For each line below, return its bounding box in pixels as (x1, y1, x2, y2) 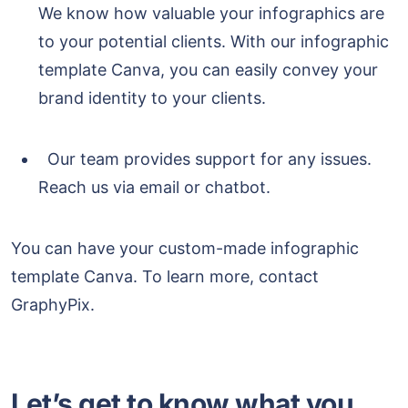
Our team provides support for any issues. (38, 149, 372, 169)
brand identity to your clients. (38, 88, 266, 108)
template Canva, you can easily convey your (38, 60, 378, 80)
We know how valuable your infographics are (38, 4, 384, 24)
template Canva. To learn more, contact (11, 267, 319, 287)
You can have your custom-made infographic (11, 239, 359, 259)
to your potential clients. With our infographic (38, 32, 389, 52)
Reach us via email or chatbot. (38, 178, 270, 198)
